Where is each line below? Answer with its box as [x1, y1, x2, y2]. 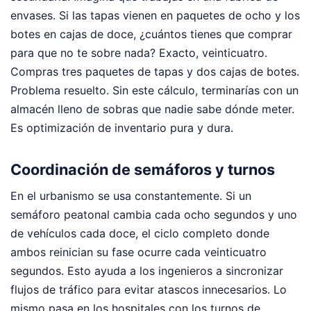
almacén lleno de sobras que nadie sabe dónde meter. [10, 101, 294, 116]
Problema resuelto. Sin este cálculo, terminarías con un [10, 83, 299, 97]
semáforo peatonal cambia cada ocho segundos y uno [10, 208, 297, 222]
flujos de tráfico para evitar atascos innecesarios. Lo [10, 283, 287, 297]
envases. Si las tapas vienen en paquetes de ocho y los [10, 8, 300, 22]
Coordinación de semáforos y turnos [10, 160, 275, 179]
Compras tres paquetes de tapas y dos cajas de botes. [10, 64, 299, 78]
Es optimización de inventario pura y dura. [10, 120, 233, 135]
